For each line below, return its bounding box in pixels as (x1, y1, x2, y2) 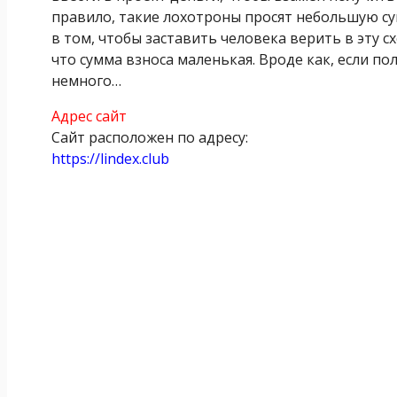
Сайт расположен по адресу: (51, 127, 248, 147)
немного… (51, 70, 121, 90)
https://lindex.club (51, 148, 169, 168)
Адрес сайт (51, 105, 127, 126)
